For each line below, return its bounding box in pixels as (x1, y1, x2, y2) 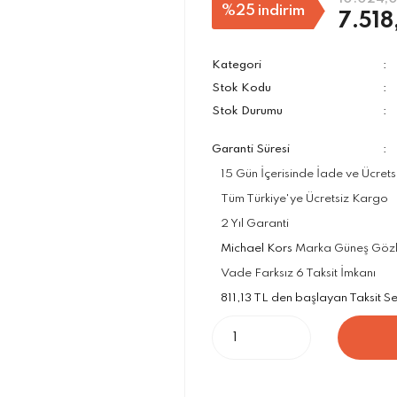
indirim (257, 3, 305, 19)
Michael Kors (221, 243, 292, 254)
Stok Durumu (212, 105, 283, 117)
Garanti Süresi (212, 144, 290, 155)
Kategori (212, 59, 261, 71)
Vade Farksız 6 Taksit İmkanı (221, 268, 376, 279)
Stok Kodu (212, 82, 271, 94)
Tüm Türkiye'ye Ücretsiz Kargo (221, 193, 388, 205)
